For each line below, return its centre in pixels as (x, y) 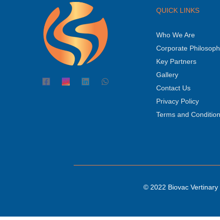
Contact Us (173, 88)
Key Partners (176, 61)
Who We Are (175, 35)
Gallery (167, 74)
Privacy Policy (177, 101)
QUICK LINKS (178, 10)
